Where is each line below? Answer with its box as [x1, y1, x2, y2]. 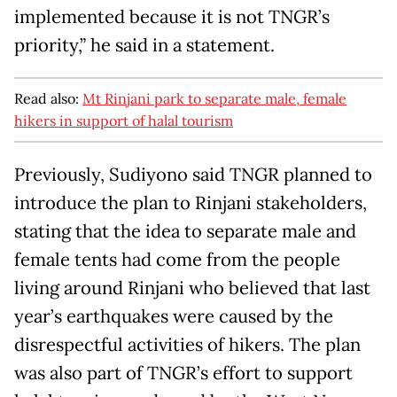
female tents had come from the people [14, 248, 340, 272]
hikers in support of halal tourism [14, 112, 233, 130]
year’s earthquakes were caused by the [14, 305, 333, 329]
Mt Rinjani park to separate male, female [82, 90, 346, 108]
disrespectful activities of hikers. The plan [14, 333, 361, 357]
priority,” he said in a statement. [14, 34, 275, 58]
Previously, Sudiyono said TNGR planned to [14, 163, 372, 187]
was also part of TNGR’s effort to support [14, 362, 353, 385]
